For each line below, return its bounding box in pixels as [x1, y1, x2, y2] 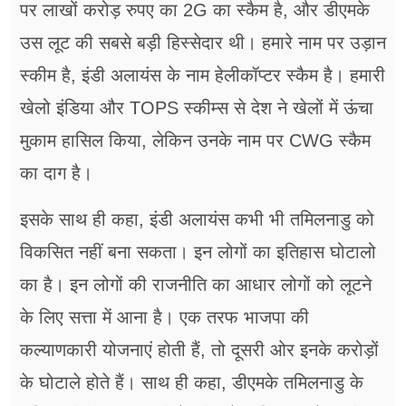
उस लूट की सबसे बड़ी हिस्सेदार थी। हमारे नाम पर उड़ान [20, 33, 386, 53]
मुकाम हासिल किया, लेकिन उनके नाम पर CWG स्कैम [20, 130, 371, 151]
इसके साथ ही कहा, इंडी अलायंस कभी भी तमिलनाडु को [20, 209, 374, 230]
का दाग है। [20, 163, 92, 184]
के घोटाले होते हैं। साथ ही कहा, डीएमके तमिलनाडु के [20, 372, 363, 393]
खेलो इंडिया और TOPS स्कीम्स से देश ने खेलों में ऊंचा [20, 98, 373, 119]
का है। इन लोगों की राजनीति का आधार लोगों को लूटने [20, 275, 372, 295]
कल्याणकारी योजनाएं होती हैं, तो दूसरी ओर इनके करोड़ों [20, 340, 379, 361]
